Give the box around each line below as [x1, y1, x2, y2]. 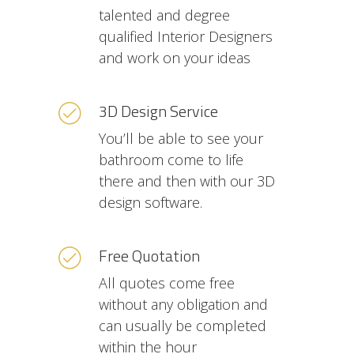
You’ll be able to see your [99, 129, 263, 148]
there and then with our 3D [99, 171, 275, 190]
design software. [99, 193, 202, 212]
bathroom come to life [99, 150, 243, 169]
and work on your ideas [99, 48, 250, 67]
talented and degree [99, 6, 230, 24]
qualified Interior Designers [99, 27, 273, 46]
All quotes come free [99, 273, 235, 292]
